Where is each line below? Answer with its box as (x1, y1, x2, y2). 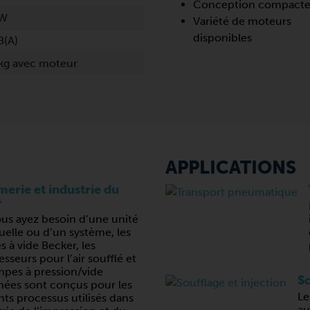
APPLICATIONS (165, 157, 296, 179)
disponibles (193, 31, 252, 44)
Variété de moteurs (193, 15, 291, 28)
